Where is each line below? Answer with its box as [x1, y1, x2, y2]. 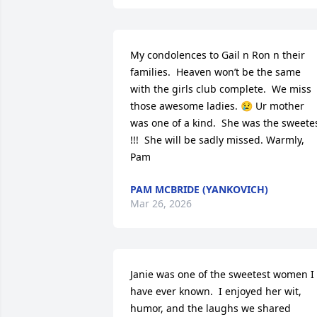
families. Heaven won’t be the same [130, 65, 301, 79]
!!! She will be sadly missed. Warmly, [130, 133, 304, 147]
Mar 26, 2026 [130, 197, 192, 211]
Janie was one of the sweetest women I [130, 267, 314, 282]
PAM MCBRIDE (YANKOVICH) [130, 183, 268, 197]
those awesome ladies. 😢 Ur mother [130, 99, 304, 113]
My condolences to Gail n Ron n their [130, 48, 305, 62]
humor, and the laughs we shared [130, 301, 291, 316]
